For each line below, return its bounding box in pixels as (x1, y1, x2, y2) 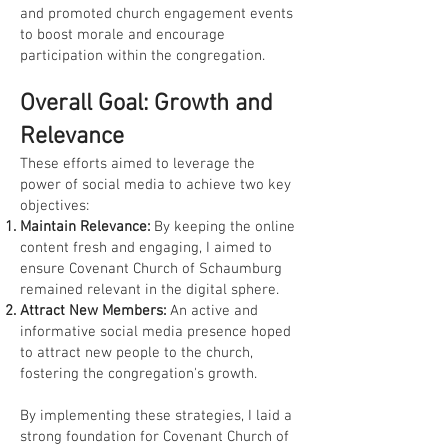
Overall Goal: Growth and (20, 90, 273, 118)
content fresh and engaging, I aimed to (20, 239, 272, 257)
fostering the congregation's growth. (20, 365, 257, 383)
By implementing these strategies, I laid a (20, 407, 292, 425)
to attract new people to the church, (20, 344, 253, 362)
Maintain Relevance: (20, 218, 150, 236)
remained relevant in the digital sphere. (20, 281, 279, 299)
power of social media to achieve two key (20, 176, 291, 194)
